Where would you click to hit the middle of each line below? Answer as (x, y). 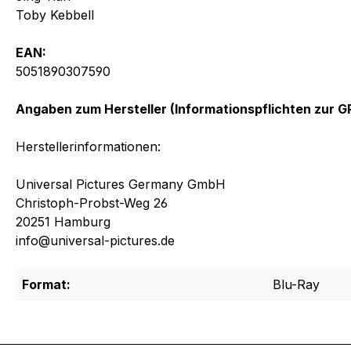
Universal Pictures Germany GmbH (121, 184)
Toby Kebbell (55, 14)
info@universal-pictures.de (95, 240)
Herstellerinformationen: (88, 146)
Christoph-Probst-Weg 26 (92, 203)
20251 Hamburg (63, 221)
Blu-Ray (296, 284)
